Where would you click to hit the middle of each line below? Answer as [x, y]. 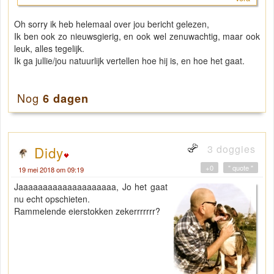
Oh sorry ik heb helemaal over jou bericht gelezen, [112, 24]
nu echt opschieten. [52, 199]
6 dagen [66, 99]
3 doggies [230, 149]
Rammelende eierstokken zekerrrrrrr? [87, 211]
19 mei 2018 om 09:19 [51, 170]
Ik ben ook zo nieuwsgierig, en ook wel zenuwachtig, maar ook [137, 36]
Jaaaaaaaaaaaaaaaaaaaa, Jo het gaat [91, 187]
